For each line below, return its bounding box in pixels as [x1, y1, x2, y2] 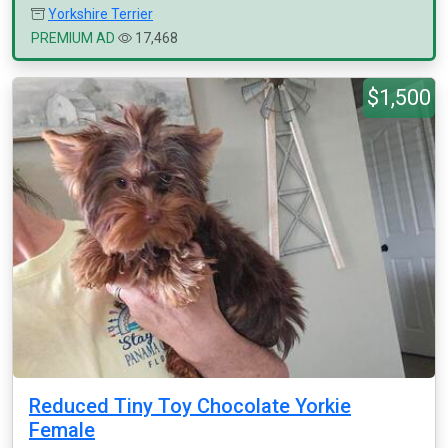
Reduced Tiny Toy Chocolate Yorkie [29, 394, 351, 418]
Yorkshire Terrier [48, 6, 153, 22]
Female [29, 418, 95, 442]
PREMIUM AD [31, 30, 115, 46]
